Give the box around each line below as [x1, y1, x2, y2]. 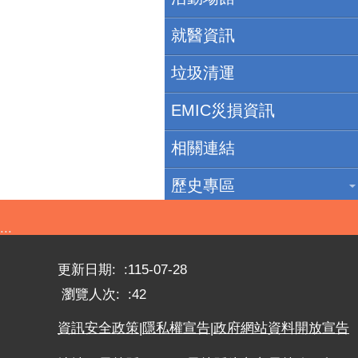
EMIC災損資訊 [171, 101, 275, 119]
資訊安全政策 [58, 320, 139, 336]
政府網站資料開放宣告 [213, 320, 349, 336]
